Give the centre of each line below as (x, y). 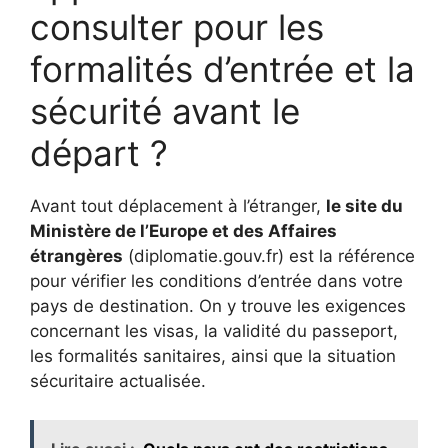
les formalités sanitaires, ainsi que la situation (213, 356)
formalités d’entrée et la (222, 69)
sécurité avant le (165, 111)
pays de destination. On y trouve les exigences (218, 306)
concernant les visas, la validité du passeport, (214, 331)
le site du (364, 206)
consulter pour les (177, 27)
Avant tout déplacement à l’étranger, (178, 206)
